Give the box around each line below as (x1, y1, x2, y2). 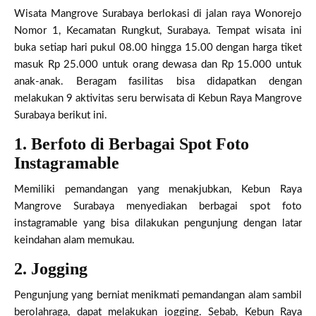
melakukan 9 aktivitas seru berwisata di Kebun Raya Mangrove (14, 92, 302, 104)
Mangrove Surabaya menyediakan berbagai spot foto (14, 200, 302, 212)
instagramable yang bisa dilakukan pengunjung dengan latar (14, 217, 302, 229)
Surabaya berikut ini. (14, 109, 107, 121)
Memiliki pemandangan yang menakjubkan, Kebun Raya (14, 183, 302, 195)
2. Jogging (14, 259, 87, 278)
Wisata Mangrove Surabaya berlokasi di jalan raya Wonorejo (14, 8, 302, 19)
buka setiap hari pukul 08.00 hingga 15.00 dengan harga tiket (14, 42, 302, 53)
